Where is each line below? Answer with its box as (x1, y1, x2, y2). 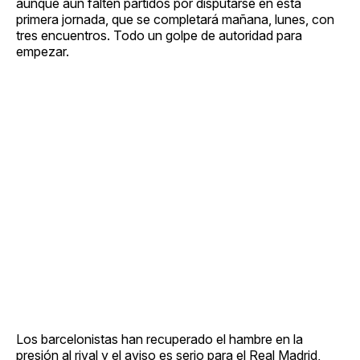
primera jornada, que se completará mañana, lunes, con (16, 10, 334, 27)
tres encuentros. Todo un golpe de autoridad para (16, 27, 302, 43)
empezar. (16, 43, 69, 59)
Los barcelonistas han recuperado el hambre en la (16, 330, 303, 347)
